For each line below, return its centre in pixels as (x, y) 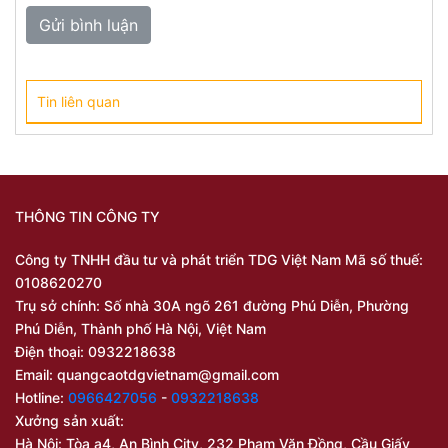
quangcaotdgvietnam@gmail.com (168, 375)
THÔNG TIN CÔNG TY (87, 217)
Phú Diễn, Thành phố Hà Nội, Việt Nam (140, 329)
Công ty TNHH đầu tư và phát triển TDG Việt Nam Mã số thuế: (219, 260)
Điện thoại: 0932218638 (95, 352)
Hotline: (41, 398)
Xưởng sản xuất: (69, 421)
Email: (36, 375)
